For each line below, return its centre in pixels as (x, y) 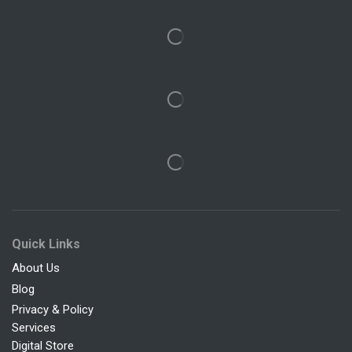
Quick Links (46, 244)
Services (34, 327)
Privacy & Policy (53, 309)
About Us (36, 268)
